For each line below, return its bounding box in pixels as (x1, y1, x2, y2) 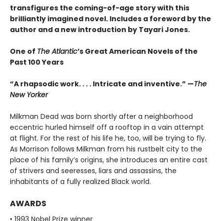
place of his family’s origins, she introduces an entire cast (10, 155, 208, 165)
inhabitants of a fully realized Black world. (10, 177, 151, 187)
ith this (163, 3, 189, 13)
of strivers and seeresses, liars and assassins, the (10, 166, 177, 176)
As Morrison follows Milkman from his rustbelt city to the (10, 144, 202, 154)
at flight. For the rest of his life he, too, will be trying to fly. (10, 133, 206, 144)
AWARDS (10, 198, 46, 210)
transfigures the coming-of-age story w (10, 3, 163, 13)
